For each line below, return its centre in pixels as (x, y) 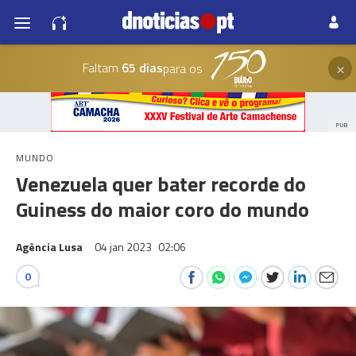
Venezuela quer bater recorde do (161, 184)
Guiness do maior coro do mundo (163, 209)
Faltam (100, 67)
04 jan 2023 (124, 247)
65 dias (140, 67)
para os (182, 68)
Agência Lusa (49, 247)
